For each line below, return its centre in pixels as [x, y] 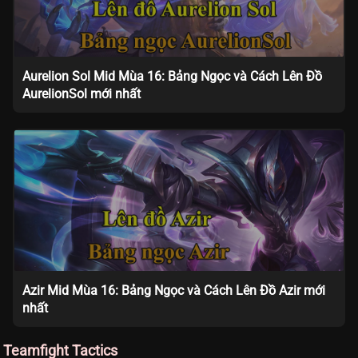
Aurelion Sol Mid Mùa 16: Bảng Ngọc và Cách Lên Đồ [172, 76]
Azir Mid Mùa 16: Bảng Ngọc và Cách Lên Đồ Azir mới [174, 290]
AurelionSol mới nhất [82, 94]
